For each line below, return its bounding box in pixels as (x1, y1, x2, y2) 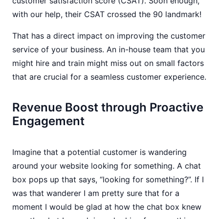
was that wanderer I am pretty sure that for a (12, 188, 179, 198)
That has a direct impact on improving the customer (12, 31, 205, 41)
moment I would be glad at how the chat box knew (12, 202, 201, 212)
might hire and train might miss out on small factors (12, 58, 204, 68)
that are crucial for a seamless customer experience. (12, 72, 206, 82)
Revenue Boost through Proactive (12, 100, 203, 114)
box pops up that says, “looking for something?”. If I (12, 175, 204, 184)
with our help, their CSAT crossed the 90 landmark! (12, 9, 201, 19)
